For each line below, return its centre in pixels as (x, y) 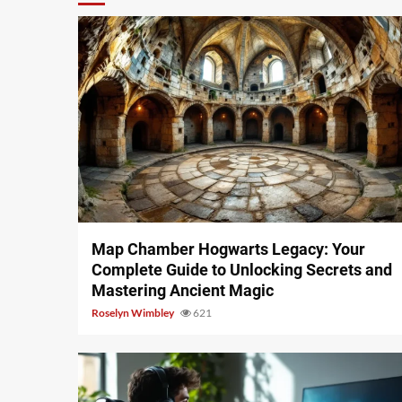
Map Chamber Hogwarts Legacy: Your (228, 249)
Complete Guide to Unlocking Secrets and (242, 270)
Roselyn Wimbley (134, 313)
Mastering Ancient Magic (183, 291)
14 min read (120, 201)
